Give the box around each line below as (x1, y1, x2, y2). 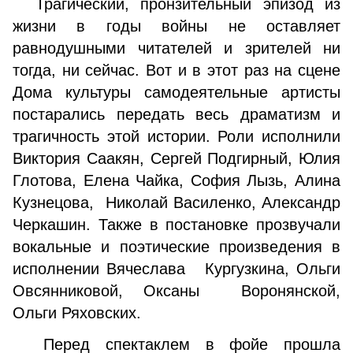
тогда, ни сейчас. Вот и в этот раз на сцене (13, 61, 340, 79)
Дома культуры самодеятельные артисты (13, 84, 340, 101)
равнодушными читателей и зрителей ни (13, 39, 340, 57)
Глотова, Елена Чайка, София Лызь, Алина (13, 172, 340, 189)
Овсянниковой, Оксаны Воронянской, (13, 282, 340, 299)
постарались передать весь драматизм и (13, 106, 340, 123)
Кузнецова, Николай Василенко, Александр (13, 194, 340, 211)
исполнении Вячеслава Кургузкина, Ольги (13, 260, 340, 277)
